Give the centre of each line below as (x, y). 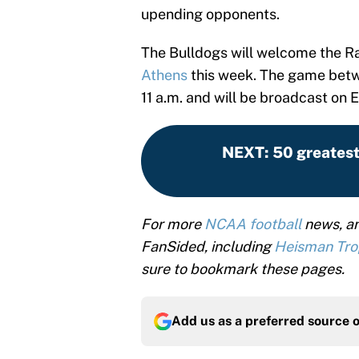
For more (173, 224)
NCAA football (253, 224)
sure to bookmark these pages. (243, 269)
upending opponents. (210, 14)
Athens (164, 75)
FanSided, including (208, 247)
